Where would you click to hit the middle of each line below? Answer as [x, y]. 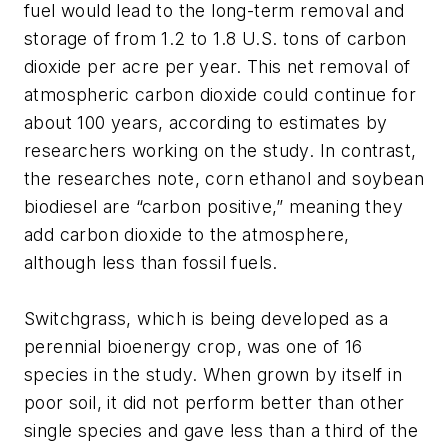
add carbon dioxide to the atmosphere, [187, 234]
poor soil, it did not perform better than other [214, 402]
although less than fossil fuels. [151, 262]
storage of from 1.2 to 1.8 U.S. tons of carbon [215, 38]
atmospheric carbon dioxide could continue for [220, 94]
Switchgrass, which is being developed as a [206, 318]
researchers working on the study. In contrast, [220, 150]
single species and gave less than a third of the [221, 430]
